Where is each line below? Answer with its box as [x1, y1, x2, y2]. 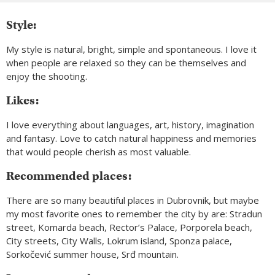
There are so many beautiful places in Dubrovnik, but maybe [6, 194, 259, 207]
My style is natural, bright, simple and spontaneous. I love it [6, 43, 257, 56]
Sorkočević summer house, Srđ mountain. [6, 248, 179, 261]
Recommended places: [6, 169, 131, 184]
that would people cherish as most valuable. [6, 145, 191, 158]
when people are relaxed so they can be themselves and [6, 56, 246, 69]
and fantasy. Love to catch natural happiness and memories [6, 132, 257, 145]
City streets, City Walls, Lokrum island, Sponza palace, [6, 234, 232, 247]
